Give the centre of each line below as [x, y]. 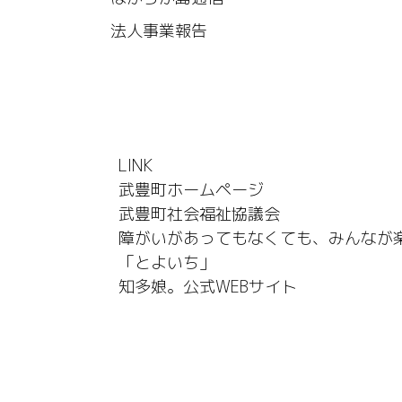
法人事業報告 [159, 31]
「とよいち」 [167, 263]
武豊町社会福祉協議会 [199, 214]
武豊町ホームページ [191, 190]
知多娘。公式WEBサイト [208, 287]
